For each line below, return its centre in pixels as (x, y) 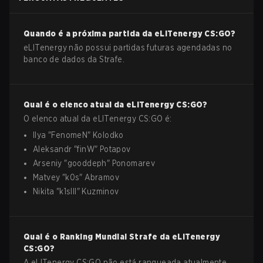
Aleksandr (53, 149)
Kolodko (108, 135)
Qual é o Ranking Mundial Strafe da (98, 237)
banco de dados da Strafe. (74, 59)
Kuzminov (100, 191)
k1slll (68, 191)
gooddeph (87, 163)
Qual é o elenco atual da (75, 104)
